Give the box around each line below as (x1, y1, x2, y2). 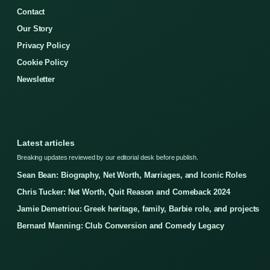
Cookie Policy (17, 58, 68, 67)
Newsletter (17, 75, 55, 84)
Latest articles (17, 138, 75, 148)
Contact (17, 7, 45, 17)
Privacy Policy (17, 41, 70, 51)
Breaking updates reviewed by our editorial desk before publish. (17, 154, 198, 162)
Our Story (17, 24, 53, 34)
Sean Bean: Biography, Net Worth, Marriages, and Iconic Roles (17, 171, 246, 180)
